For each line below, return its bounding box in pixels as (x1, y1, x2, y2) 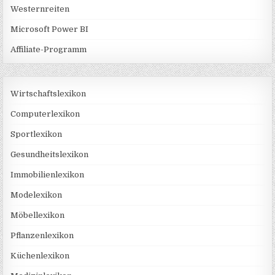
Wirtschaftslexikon (10, 89, 87, 99)
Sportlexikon (10, 130, 63, 139)
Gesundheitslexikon (10, 150, 89, 160)
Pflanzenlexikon (10, 231, 74, 241)
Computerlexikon (10, 109, 80, 119)
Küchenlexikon (10, 251, 70, 261)
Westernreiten (10, 4, 70, 14)
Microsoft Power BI (10, 25, 89, 34)
